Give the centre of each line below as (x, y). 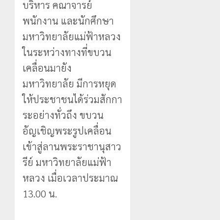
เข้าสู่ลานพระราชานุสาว (72, 146)
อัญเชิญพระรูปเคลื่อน (67, 130)
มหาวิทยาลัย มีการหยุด (69, 83)
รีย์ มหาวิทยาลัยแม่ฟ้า (67, 162)
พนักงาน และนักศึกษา (68, 20)
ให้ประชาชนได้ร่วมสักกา (72, 99)
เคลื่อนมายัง (47, 68)
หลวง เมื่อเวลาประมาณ (70, 178)
